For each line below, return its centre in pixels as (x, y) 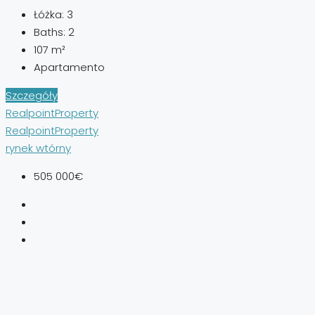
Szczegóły (32, 96)
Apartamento (69, 67)
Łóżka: (49, 15)
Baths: (50, 32)
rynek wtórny (38, 148)
